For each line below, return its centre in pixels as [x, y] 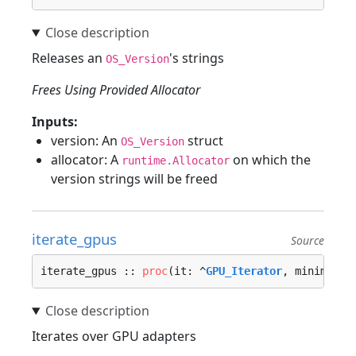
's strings [197, 58]
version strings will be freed [134, 179]
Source [308, 240]
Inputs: [55, 122]
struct [204, 141]
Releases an [69, 58]
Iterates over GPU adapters [114, 336]
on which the [270, 160]
